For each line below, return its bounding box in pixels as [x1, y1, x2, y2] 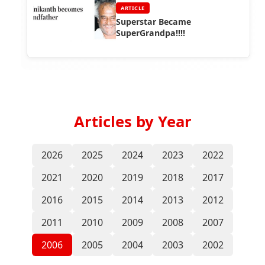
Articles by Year [73, 111, 192, 132]
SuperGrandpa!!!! [116, 27, 185, 39]
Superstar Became [116, 16, 191, 28]
